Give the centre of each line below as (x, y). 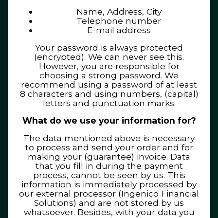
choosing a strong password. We (109, 75)
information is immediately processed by (109, 184)
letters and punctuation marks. (109, 103)
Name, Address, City (119, 11)
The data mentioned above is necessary (109, 138)
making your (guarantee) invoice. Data (109, 157)
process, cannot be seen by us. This (109, 175)
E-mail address (119, 30)
